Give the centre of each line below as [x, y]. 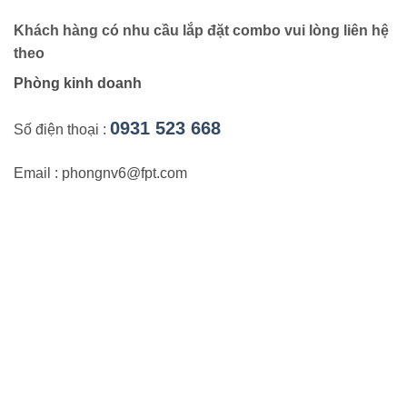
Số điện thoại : [62, 129]
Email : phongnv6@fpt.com [100, 173]
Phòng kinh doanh [78, 83]
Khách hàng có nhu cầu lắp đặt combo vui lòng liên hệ [201, 30]
